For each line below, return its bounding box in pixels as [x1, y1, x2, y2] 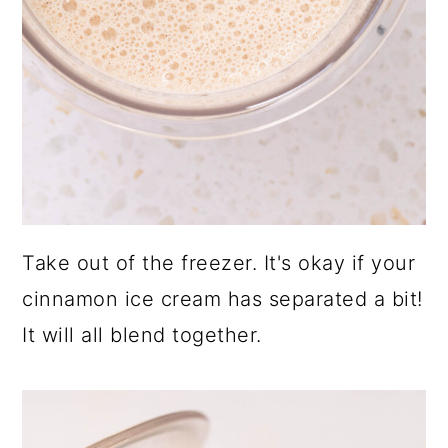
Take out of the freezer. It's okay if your [22, 250, 416, 275]
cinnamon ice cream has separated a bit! [22, 286, 423, 311]
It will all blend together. [22, 322, 262, 347]
